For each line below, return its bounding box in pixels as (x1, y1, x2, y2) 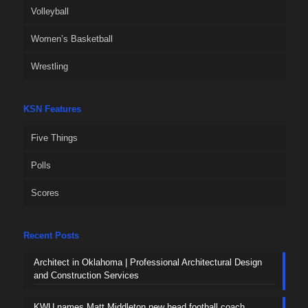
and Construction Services (33, 269, 139, 280)
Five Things (30, 132, 78, 143)
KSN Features (23, 103, 81, 114)
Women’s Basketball (30, 33, 113, 44)
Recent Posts (23, 230, 79, 241)
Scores (30, 187, 59, 198)
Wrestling (30, 60, 68, 71)
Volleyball (30, 5, 69, 16)
